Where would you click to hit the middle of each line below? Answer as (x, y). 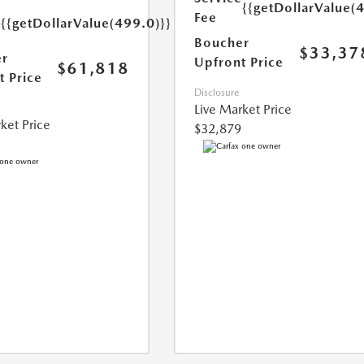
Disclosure (217, 93)
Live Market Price (243, 110)
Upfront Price (239, 63)
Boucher (222, 43)
